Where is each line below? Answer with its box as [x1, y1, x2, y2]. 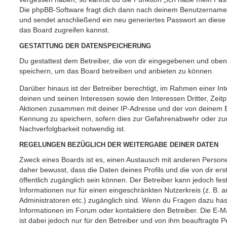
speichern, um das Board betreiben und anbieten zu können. [19, 66, 214, 75]
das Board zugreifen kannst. [19, 25, 109, 34]
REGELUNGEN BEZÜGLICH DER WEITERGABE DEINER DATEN [19, 141, 218, 149]
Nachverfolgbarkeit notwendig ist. [19, 124, 126, 133]
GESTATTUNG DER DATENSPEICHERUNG [19, 43, 151, 50]
